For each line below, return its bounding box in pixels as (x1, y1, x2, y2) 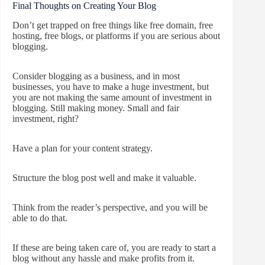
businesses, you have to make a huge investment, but (12, 82, 209, 92)
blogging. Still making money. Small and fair (12, 103, 179, 114)
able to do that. (12, 213, 67, 224)
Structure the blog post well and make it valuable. (12, 173, 196, 183)
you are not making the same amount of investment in (12, 92, 212, 103)
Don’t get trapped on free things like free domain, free (12, 20, 213, 31)
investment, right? (12, 114, 79, 124)
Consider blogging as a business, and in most (12, 71, 180, 82)
